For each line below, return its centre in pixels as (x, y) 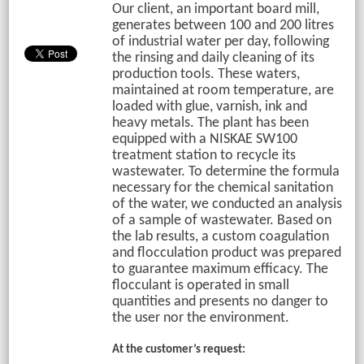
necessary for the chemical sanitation (222, 188)
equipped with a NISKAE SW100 (204, 139)
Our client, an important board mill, (215, 9)
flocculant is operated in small (200, 286)
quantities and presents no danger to (220, 302)
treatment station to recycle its (204, 156)
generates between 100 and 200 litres (223, 26)
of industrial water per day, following (220, 42)
